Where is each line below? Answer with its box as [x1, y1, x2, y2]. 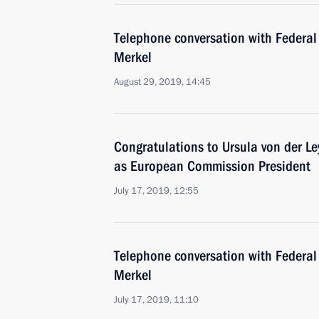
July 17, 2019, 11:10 [114, 293, 199, 306]
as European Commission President [114, 157, 310, 174]
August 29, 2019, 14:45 [114, 75, 211, 88]
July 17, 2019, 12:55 [114, 184, 199, 197]
